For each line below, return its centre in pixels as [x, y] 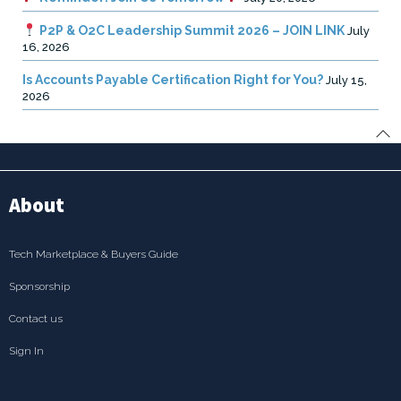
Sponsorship [39, 286]
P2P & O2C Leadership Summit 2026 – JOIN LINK [190, 30]
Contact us [36, 318]
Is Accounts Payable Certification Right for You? [173, 79]
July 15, [346, 80]
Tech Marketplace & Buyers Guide [94, 254]
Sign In [26, 350]
